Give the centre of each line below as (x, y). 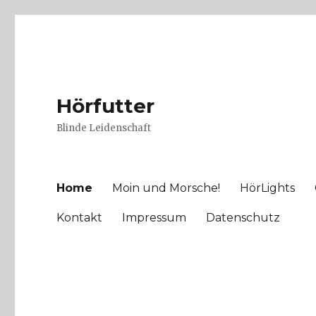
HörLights (268, 188)
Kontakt (80, 217)
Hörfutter (106, 106)
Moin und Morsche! (166, 188)
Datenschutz (243, 217)
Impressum (154, 217)
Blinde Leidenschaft (104, 128)
